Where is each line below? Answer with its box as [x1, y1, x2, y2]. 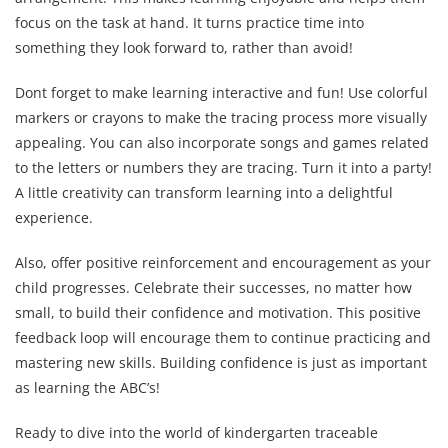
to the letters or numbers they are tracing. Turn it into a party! [15, 158, 432, 178]
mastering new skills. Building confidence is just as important [15, 353, 427, 373]
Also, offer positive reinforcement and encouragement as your [15, 253, 431, 273]
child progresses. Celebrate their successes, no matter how [15, 278, 412, 298]
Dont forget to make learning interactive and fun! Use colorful [15, 83, 428, 103]
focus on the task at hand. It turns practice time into [15, 13, 364, 33]
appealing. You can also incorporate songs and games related [15, 133, 429, 153]
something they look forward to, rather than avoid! [15, 38, 353, 58]
